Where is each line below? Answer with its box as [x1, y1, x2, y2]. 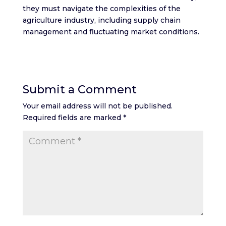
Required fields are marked [22, 112, 123, 122]
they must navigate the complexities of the [22, 4, 181, 13]
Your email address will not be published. [22, 101, 173, 110]
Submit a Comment [22, 82, 137, 96]
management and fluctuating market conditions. [22, 27, 199, 36]
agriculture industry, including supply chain [22, 15, 181, 25]
